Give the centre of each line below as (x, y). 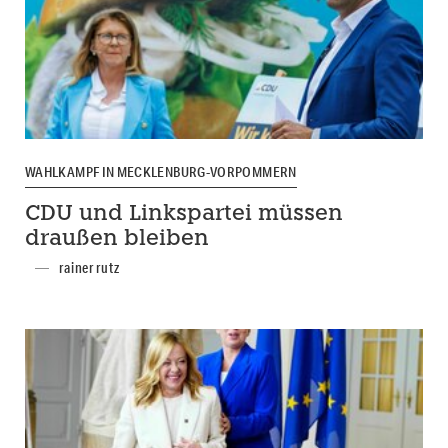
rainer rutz (89, 268)
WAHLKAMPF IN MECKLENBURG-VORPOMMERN (161, 171)
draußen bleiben (117, 240)
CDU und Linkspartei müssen (184, 215)
